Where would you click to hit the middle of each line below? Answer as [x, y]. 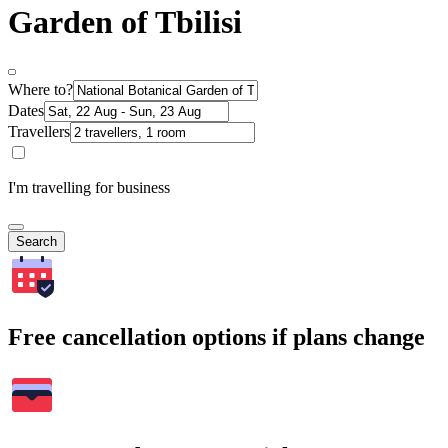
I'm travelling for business [89, 188]
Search [36, 242]
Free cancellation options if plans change [216, 337]
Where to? [40, 90]
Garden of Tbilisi [125, 21]
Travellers [39, 132]
